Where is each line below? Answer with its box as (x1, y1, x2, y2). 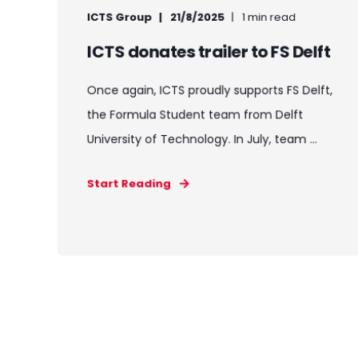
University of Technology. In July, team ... (86, 130, 317, 148)
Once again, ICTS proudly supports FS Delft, (86, 82, 333, 99)
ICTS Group (86, 9, 153, 26)
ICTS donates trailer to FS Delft (86, 40, 331, 64)
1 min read (241, 9, 296, 26)
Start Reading (86, 176, 171, 192)
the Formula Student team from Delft (86, 106, 304, 123)
